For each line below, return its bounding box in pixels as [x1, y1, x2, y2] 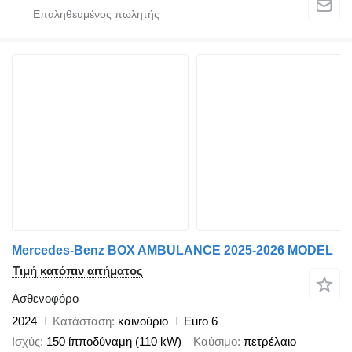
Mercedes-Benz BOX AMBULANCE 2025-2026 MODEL [12, 243, 333, 257]
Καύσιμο [193, 335, 237, 349]
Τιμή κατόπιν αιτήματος [13, 263, 143, 277]
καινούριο [115, 313, 168, 328]
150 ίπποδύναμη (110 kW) [46, 335, 181, 349]
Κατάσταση [53, 313, 112, 328]
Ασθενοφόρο [12, 291, 79, 305]
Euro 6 [184, 313, 218, 328]
